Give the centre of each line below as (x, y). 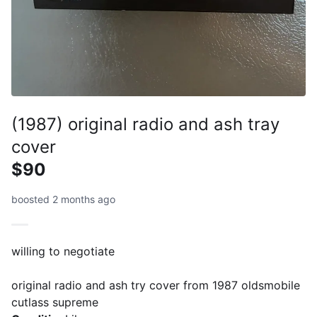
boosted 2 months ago (63, 199)
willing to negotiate (63, 251)
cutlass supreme (55, 302)
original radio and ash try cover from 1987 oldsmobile (156, 285)
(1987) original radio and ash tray (145, 124)
